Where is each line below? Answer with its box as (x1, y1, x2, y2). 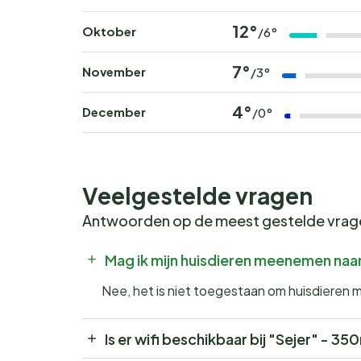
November (82, 64, 146, 79)
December (82, 104, 146, 119)
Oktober (82, 23, 136, 39)
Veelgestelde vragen (82, 181, 313, 210)
